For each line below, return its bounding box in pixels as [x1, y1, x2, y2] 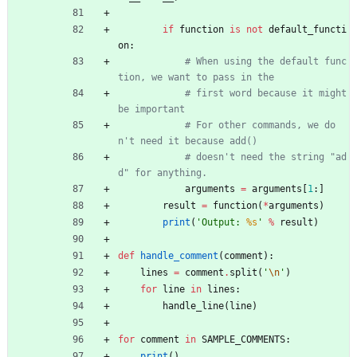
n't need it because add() [118, 135, 257, 147]
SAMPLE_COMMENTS [202, 334, 285, 346]
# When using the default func [185, 56, 347, 68]
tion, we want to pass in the [118, 72, 274, 84]
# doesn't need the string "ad [185, 151, 347, 163]
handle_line [163, 300, 224, 312]
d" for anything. [118, 167, 207, 179]
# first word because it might [185, 88, 347, 100]
